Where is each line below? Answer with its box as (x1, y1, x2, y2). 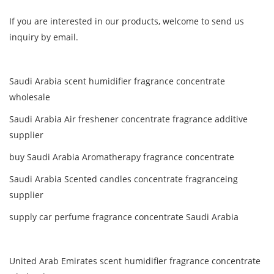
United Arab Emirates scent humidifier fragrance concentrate (9, 255, 261, 267)
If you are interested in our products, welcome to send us (9, 15, 244, 28)
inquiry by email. (9, 31, 81, 43)
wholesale (9, 91, 50, 103)
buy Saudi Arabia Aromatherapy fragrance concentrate (9, 151, 237, 163)
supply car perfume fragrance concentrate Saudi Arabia (9, 211, 239, 223)
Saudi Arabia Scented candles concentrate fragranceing (9, 173, 238, 185)
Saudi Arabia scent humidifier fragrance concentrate (9, 75, 225, 87)
